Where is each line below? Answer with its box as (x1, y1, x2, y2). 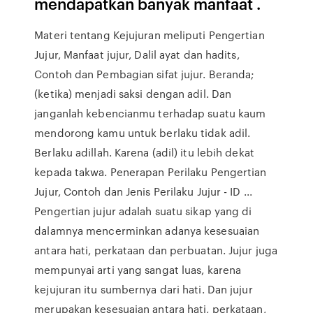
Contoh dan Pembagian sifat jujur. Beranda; (34, 66, 255, 82)
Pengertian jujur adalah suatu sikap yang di (34, 203, 252, 219)
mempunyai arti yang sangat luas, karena (34, 262, 242, 277)
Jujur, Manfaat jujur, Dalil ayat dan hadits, (34, 47, 240, 62)
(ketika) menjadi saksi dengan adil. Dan (34, 86, 232, 101)
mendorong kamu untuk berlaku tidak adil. (34, 125, 251, 140)
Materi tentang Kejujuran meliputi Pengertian (34, 27, 265, 43)
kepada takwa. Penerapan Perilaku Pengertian (34, 164, 267, 180)
